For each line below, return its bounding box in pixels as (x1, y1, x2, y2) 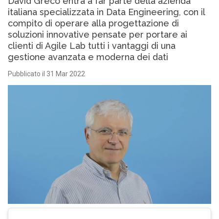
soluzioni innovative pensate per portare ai (7, 29, 187, 40)
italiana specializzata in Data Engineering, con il (7, 7, 205, 17)
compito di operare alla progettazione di (7, 18, 179, 28)
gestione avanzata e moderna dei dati (7, 52, 168, 62)
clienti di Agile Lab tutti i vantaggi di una (7, 41, 175, 51)
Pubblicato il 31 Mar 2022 (7, 70, 85, 78)
